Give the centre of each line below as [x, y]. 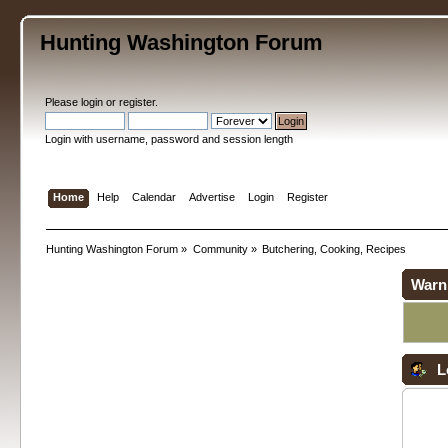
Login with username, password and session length [169, 139]
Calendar [153, 196]
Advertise [211, 196]
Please [63, 102]
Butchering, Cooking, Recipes [334, 248]
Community [220, 248]
